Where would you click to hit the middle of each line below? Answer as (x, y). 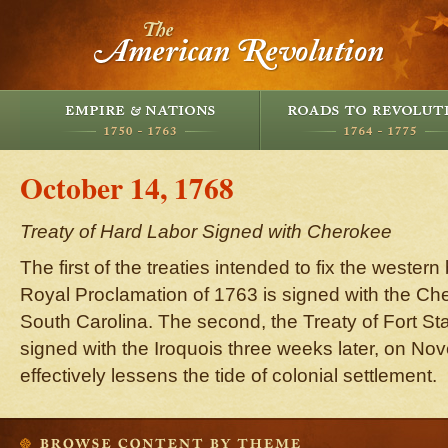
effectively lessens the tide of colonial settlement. (228, 375)
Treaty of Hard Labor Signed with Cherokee (206, 231)
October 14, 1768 (127, 187)
